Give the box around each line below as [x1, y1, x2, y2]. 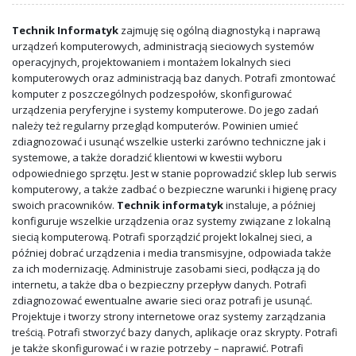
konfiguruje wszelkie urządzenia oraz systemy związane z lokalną [12, 213, 331, 228]
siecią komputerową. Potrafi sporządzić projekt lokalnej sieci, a [12, 229, 312, 244]
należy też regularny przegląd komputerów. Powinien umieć [12, 118, 298, 133]
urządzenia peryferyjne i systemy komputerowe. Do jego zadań [12, 102, 319, 117]
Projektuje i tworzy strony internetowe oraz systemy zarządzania [12, 308, 326, 323]
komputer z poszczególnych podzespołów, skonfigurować [12, 86, 292, 101]
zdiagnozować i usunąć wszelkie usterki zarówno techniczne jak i [12, 133, 326, 149]
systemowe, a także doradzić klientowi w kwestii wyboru [12, 149, 282, 164]
